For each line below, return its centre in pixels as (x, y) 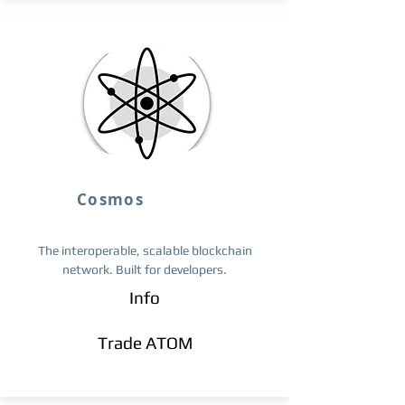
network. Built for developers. (145, 269)
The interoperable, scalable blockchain (145, 250)
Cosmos (111, 199)
